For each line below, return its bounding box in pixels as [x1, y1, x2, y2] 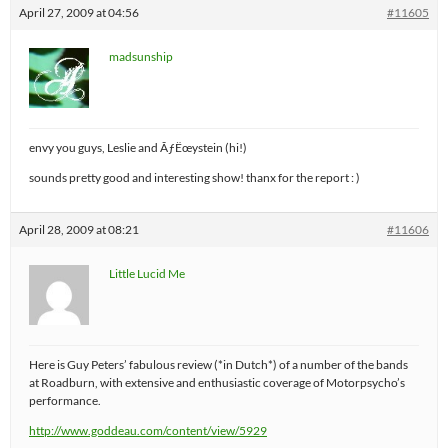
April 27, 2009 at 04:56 [19, 4, 139, 20]
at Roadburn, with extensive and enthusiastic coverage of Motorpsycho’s [29, 374, 405, 390]
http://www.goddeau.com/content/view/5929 [29, 422, 267, 438]
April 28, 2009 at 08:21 [19, 221, 139, 237]
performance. [29, 392, 101, 408]
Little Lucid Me [109, 265, 185, 281]
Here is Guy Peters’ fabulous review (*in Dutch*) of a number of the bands [29, 356, 408, 372]
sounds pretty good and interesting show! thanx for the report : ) [29, 169, 360, 185]
